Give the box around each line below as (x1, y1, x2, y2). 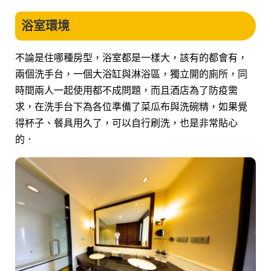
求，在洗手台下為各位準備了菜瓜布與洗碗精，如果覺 (15, 99, 247, 113)
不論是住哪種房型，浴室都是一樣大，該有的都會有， (15, 50, 247, 64)
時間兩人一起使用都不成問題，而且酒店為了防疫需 (15, 83, 238, 97)
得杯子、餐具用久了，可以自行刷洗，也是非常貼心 (15, 116, 238, 129)
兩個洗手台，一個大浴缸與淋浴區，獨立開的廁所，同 (15, 67, 247, 80)
